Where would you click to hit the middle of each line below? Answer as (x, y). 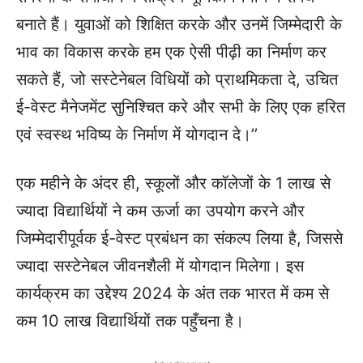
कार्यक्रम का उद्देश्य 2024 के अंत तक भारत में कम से (173, 293)
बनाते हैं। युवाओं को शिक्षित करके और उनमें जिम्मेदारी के (179, 24)
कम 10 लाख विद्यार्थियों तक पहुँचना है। (130, 321)
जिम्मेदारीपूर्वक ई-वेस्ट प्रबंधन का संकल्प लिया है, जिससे (179, 238)
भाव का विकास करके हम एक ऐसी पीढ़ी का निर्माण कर (171, 52)
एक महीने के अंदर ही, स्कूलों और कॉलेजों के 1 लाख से (173, 183)
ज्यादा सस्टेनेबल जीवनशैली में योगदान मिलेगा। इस (160, 266)
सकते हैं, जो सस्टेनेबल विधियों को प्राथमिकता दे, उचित (177, 79)
